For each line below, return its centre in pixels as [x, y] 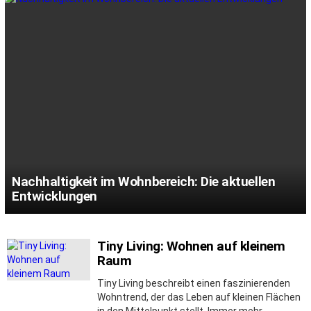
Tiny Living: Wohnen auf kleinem [191, 246]
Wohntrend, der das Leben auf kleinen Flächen [199, 297]
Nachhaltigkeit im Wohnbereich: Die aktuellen [144, 181]
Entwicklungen [54, 196]
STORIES [32, 259]
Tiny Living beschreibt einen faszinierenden [194, 283]
